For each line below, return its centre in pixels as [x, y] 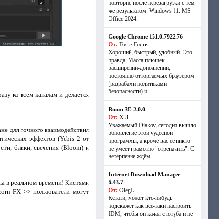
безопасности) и [128, 91]
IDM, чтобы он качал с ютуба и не [150, 214]
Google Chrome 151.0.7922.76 [145, 37]
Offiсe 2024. [123, 19]
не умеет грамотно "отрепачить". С [151, 149]
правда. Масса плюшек [136, 60]
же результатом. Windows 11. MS [149, 11]
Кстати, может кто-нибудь [140, 198]
